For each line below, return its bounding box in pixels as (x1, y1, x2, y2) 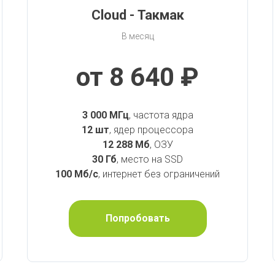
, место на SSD (117, 153, 183, 166)
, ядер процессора (109, 124, 193, 136)
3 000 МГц (82, 109, 129, 122)
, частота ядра (128, 109, 193, 122)
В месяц (121, 31, 154, 42)
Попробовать (105, 212, 170, 224)
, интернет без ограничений (98, 168, 220, 180)
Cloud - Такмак (91, 7, 184, 23)
